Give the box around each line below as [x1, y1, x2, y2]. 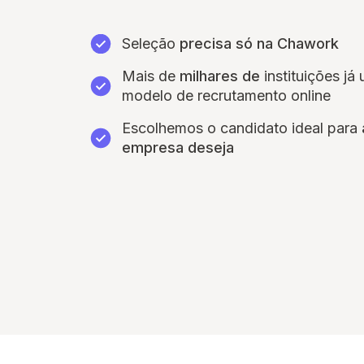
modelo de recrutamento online [122, 87, 331, 104]
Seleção [122, 35, 180, 52]
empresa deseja [122, 139, 234, 156]
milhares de [180, 67, 260, 84]
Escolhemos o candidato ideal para [122, 119, 362, 136]
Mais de [122, 67, 180, 84]
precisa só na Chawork [180, 35, 339, 52]
